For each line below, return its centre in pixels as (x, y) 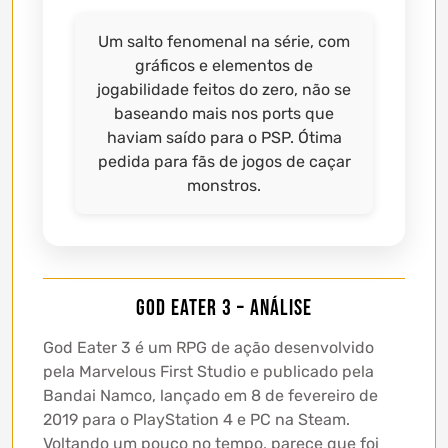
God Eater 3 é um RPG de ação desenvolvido (208, 348)
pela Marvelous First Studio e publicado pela (208, 372)
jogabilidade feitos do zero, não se (224, 90)
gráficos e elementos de (224, 66)
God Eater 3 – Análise (224, 309)
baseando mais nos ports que (224, 114)
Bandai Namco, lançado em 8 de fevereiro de (210, 396)
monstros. (224, 186)
